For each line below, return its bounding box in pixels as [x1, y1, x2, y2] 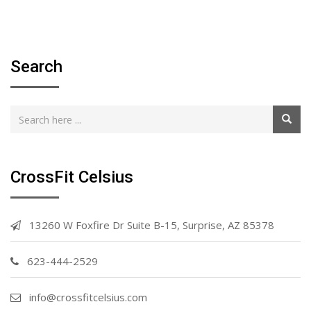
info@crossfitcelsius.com [29, 290, 147, 304]
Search [10, 57, 62, 76]
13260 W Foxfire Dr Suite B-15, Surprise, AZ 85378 [26, 218, 274, 232]
